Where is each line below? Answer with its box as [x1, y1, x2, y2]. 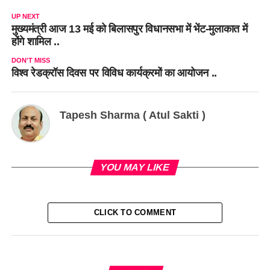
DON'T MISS [11, 57, 50, 64]
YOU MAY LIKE [99, 162, 171, 173]
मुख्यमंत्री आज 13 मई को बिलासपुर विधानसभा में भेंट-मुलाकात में [11, 23, 248, 36]
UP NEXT [11, 13, 40, 20]
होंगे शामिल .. [11, 36, 60, 48]
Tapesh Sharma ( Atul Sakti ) [59, 109, 206, 122]
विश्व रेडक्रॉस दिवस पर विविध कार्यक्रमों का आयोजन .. [11, 67, 217, 80]
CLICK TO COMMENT [93, 208, 177, 218]
